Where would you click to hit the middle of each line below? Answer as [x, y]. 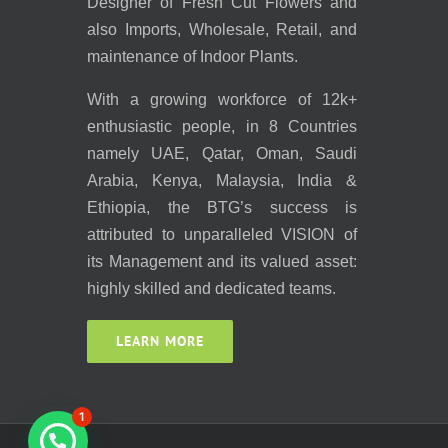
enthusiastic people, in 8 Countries [222, 126]
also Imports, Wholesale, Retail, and [222, 29]
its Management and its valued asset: [222, 261]
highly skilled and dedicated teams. [211, 288]
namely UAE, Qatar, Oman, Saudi [222, 153]
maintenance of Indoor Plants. [192, 56]
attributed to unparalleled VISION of [222, 234]
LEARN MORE [160, 340]
